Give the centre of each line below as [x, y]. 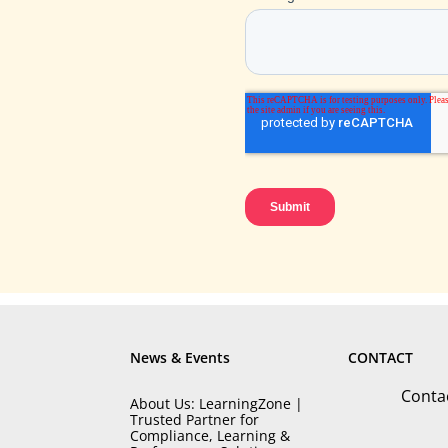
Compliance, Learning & [210, 435]
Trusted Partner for [195, 419]
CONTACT [380, 357]
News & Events [180, 357]
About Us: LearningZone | [217, 403]
